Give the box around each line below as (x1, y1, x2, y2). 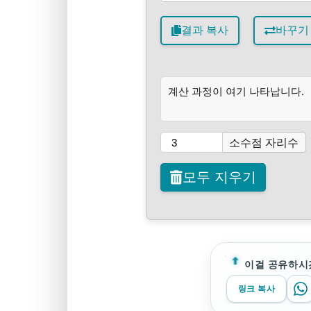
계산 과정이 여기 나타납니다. (167, 85, 304, 97)
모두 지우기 (182, 169, 256, 185)
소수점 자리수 (229, 137, 299, 149)
